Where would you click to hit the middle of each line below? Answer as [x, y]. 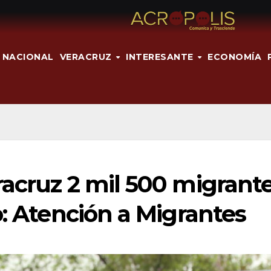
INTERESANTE [161, 57]
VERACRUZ [87, 57]
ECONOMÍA [235, 57]
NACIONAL [28, 57]
